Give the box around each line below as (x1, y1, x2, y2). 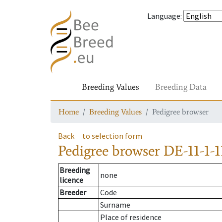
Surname (100, 200, 130, 210)
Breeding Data (155, 81, 207, 92)
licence (59, 175, 83, 185)
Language (147, 11, 180, 21)
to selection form (82, 131, 142, 141)
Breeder (59, 187, 86, 198)
